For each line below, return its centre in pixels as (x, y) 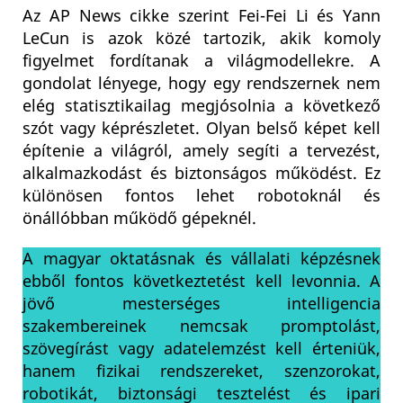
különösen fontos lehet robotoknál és (201, 197)
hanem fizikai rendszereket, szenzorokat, (201, 372)
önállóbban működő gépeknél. (139, 219)
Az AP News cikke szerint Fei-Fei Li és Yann (201, 17)
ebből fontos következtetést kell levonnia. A (201, 282)
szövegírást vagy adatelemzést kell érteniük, (201, 349)
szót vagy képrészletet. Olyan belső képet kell (201, 129)
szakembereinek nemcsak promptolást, (201, 327)
